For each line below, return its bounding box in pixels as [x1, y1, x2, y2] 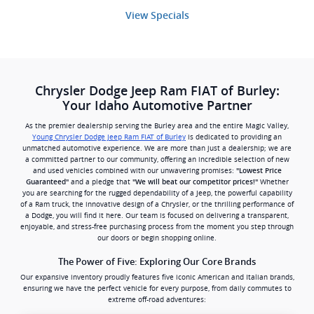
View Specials [125, 9, 189, 21]
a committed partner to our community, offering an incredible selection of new [25, 155, 289, 165]
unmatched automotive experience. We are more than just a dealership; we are [22, 144, 292, 153]
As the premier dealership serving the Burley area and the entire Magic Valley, [25, 121, 289, 131]
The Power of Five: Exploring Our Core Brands [58, 256, 256, 267]
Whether [257, 177, 289, 187]
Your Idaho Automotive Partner [62, 99, 252, 114]
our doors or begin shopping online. [97, 233, 217, 243]
